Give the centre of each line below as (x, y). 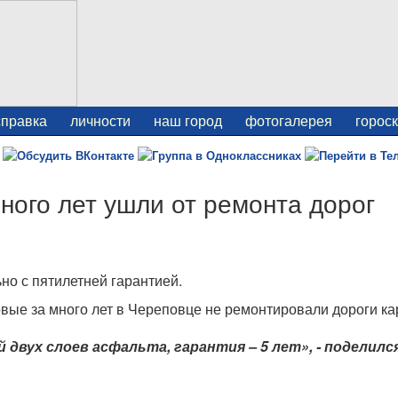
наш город (188, 120)
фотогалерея (289, 120)
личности (100, 120)
